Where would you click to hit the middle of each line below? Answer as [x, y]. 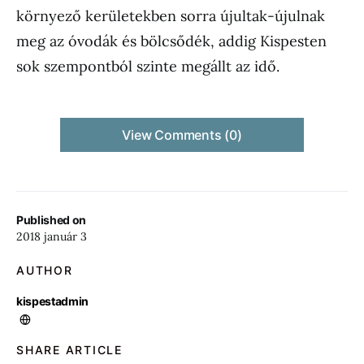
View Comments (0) [182, 135]
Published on [51, 220]
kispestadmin [52, 301]
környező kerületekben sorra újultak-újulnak [171, 16]
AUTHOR [45, 271]
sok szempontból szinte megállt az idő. [148, 67]
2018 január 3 [52, 237]
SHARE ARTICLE [69, 350]
